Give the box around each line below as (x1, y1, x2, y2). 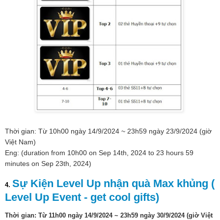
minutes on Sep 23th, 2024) (5, 160, 91, 168)
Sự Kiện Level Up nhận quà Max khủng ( (12, 177, 215, 190)
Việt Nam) (5, 138, 36, 146)
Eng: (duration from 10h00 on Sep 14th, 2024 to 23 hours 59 (5, 149, 193, 157)
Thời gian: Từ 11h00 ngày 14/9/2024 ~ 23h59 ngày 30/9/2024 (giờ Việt (5, 211, 213, 219)
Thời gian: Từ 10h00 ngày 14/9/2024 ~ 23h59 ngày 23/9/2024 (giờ (5, 127, 212, 136)
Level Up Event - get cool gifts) (5, 191, 159, 204)
